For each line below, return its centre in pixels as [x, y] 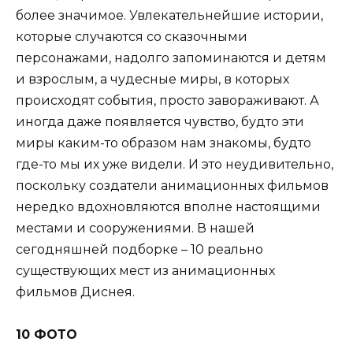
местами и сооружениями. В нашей [135, 229]
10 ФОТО [46, 335]
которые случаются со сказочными [132, 37]
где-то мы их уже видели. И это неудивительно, [175, 165]
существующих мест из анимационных [145, 271]
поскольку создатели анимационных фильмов [172, 186]
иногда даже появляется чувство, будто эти [160, 122]
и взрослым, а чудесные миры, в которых [152, 80]
